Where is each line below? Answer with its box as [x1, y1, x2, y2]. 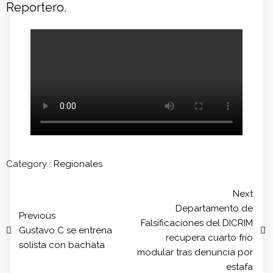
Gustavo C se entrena [19, 225, 112, 236]
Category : [6, 158, 51, 170]
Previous [19, 210, 55, 222]
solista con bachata [19, 239, 105, 251]
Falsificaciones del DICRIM [141, 218, 253, 229]
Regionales [54, 158, 102, 170]
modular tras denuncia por [137, 247, 253, 258]
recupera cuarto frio [166, 232, 253, 244]
